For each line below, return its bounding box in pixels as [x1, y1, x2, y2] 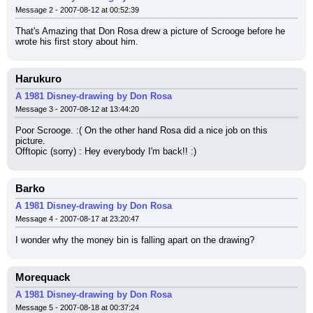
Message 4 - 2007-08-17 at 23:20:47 [15, 214, 139, 223]
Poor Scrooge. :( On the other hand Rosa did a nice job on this [15, 125, 268, 136]
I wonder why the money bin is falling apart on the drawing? [15, 235, 254, 245]
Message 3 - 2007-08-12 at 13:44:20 [15, 105, 139, 113]
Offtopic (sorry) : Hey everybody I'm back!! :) [15, 146, 196, 156]
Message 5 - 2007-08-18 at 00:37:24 [15, 303, 139, 312]
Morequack [15, 272, 70, 283]
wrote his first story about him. [15, 36, 138, 47]
